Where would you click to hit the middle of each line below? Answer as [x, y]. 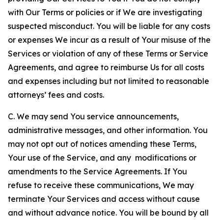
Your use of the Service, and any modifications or [102, 158]
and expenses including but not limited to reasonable [109, 81]
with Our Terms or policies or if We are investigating [105, 12]
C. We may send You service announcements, [93, 116]
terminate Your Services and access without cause [104, 199]
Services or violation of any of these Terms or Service [108, 54]
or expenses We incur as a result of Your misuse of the [109, 40]
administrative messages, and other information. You [108, 130]
